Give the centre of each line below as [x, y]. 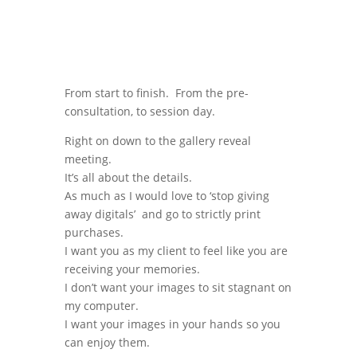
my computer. [101, 305]
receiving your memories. [132, 269]
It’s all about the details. [128, 177]
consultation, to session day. [139, 111]
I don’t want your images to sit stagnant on [178, 287]
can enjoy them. [107, 342]
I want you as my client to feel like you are [176, 250]
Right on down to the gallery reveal [157, 140]
